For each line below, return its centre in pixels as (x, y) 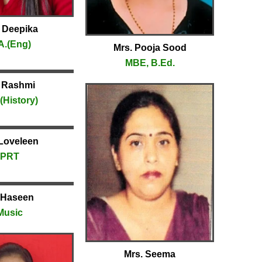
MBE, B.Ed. (150, 63)
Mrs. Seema (150, 254)
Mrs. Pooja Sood (150, 47)
